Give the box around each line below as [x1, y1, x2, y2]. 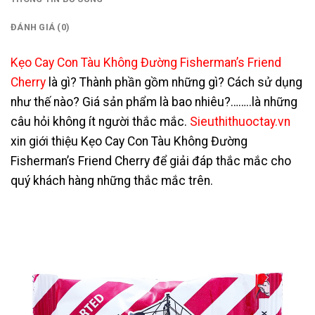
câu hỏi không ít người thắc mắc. [11, 115, 190, 129]
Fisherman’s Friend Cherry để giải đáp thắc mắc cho [11, 154, 291, 169]
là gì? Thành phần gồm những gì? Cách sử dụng [46, 75, 302, 90]
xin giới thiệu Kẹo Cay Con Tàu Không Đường [11, 134, 247, 149]
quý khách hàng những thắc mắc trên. [11, 174, 213, 188]
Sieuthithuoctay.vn [190, 115, 290, 129]
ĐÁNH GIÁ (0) [11, 22, 70, 33]
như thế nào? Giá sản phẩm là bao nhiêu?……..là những [11, 95, 297, 110]
